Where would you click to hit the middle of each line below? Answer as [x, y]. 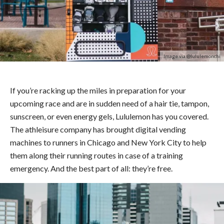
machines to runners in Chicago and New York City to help [108, 142]
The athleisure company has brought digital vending [98, 129]
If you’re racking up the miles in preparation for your [98, 90]
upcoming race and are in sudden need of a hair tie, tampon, [109, 103]
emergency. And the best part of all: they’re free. [91, 168]
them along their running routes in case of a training [96, 155]
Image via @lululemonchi [192, 56]
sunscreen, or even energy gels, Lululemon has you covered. [109, 116]
